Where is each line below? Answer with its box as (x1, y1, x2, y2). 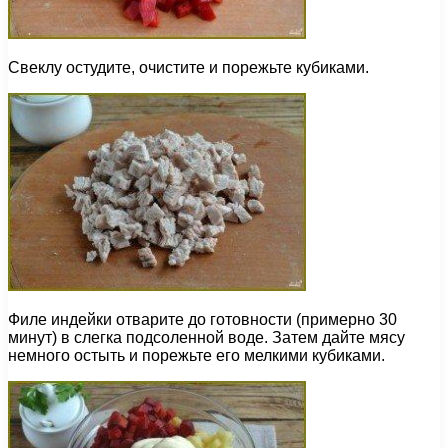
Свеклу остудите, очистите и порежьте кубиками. (8, 59, 369, 77)
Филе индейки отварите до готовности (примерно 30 (8, 311, 397, 329)
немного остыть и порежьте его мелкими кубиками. (8, 347, 385, 365)
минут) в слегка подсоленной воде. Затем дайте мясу (8, 329, 405, 347)
